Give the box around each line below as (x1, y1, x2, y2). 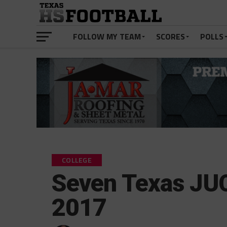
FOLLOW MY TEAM (73, 30, 141, 43)
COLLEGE (62, 155, 92, 166)
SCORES (156, 30, 185, 43)
